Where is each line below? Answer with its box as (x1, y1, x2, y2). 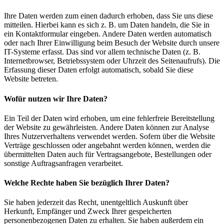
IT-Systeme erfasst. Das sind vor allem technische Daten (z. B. (4, 47, 200, 56)
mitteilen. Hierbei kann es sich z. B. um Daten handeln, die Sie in (4, 20, 209, 29)
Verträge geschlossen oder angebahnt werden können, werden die (4, 140, 210, 149)
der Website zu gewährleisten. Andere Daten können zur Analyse (4, 122, 209, 131)
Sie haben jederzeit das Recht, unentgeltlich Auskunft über (4, 198, 188, 207)
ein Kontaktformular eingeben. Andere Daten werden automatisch (4, 29, 211, 38)
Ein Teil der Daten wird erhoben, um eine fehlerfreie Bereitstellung (4, 113, 214, 122)
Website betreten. (4, 74, 58, 83)
